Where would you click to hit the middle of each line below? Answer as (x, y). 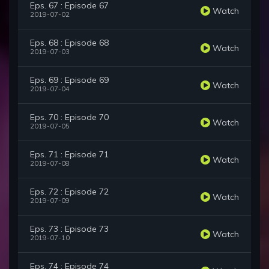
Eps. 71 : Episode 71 (69, 155)
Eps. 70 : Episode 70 (69, 117)
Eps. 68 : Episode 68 (69, 43)
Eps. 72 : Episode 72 (69, 192)
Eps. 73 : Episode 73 (69, 229)
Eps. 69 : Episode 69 (69, 80)
